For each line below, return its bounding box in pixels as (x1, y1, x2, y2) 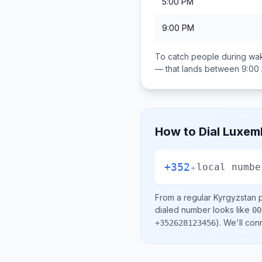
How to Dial (155, 125, 223, 139)
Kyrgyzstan (213, 192, 256, 202)
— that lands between (155, 64, 242, 74)
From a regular (155, 192, 213, 202)
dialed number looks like (155, 205, 252, 215)
